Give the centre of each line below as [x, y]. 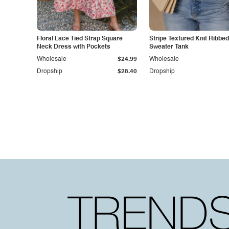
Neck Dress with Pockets [74, 47]
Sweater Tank [169, 47]
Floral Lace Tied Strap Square [80, 39]
